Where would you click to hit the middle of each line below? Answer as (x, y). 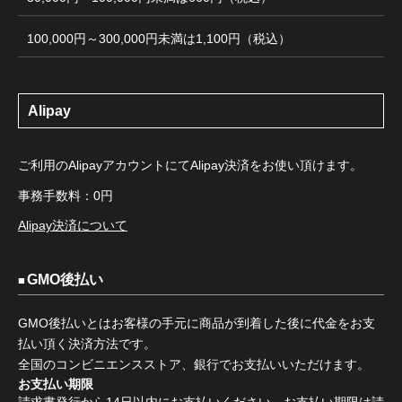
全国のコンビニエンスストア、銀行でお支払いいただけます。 (194, 364)
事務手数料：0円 (66, 195)
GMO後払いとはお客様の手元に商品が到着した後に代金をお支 (197, 323)
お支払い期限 (56, 384)
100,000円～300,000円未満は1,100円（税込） (159, 39)
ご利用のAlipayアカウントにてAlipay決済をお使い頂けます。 (190, 165)
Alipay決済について (73, 225)
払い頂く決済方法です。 (87, 344)
